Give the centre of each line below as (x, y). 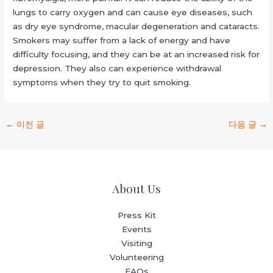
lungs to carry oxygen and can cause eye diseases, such (133, 12)
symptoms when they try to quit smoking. (102, 83)
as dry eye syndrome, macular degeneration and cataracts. (136, 27)
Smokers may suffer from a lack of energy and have (122, 41)
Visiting (136, 243)
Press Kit (136, 215)
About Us (136, 188)
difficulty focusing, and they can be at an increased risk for (136, 55)
